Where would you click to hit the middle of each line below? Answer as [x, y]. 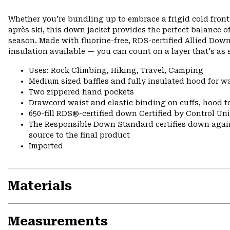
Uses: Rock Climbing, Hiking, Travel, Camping [116, 71]
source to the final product [79, 135]
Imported [46, 146]
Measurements [58, 222]
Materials [40, 186]
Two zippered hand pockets [81, 92]
